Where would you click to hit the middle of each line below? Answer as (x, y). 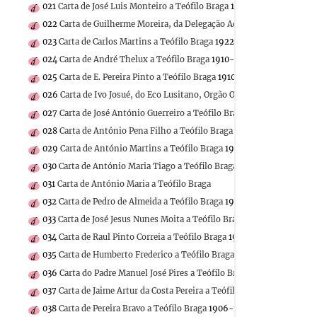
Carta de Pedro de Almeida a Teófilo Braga (141, 202)
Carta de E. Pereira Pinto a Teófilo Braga (138, 77)
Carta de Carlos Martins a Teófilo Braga (136, 42)
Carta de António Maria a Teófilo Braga (134, 184)
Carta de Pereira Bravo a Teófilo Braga (133, 308)
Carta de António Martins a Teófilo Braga (142, 148)
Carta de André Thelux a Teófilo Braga (134, 60)
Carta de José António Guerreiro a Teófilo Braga (153, 113)
